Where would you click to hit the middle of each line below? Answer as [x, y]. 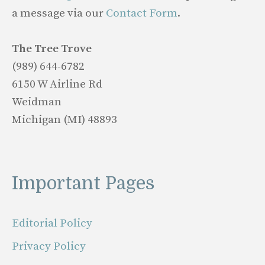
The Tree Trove [52, 49]
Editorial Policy [52, 223]
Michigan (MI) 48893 [64, 119]
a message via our [59, 13]
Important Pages [83, 183]
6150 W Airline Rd [57, 84]
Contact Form [142, 13]
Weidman [37, 102]
